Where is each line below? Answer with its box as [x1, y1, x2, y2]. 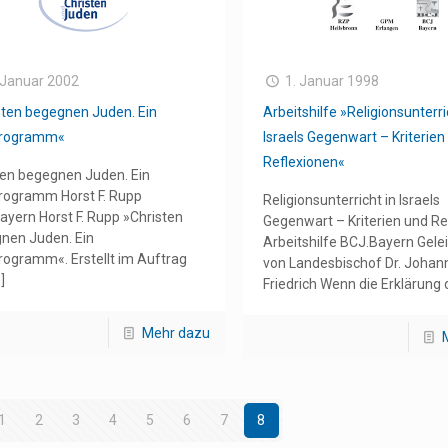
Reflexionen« [262, 153, 345, 170]
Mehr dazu [141, 324, 210, 341]
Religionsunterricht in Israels [262, 191, 440, 208]
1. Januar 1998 [285, 72, 380, 89]
